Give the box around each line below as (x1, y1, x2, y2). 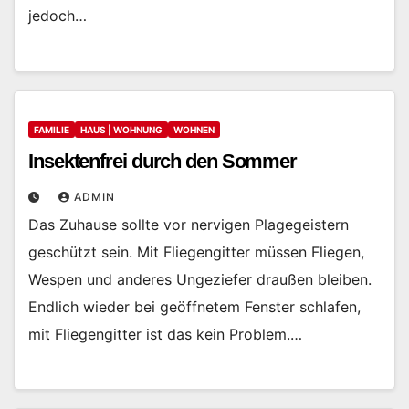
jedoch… (28, 6, 87, 26)
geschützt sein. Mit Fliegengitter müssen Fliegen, (28, 242, 364, 261)
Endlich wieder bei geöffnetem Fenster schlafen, (28, 297, 361, 316)
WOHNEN (173, 123, 215, 135)
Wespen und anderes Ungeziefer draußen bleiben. (28, 269, 372, 288)
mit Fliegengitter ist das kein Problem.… (28, 324, 302, 343)
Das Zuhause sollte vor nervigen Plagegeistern (28, 215, 349, 234)
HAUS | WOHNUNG (80, 123, 163, 135)
